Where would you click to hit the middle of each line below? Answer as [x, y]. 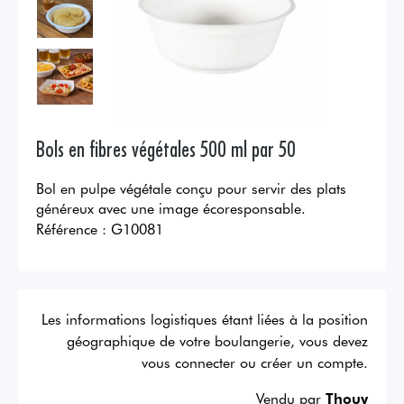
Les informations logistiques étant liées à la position [205, 319]
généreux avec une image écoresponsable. [171, 208]
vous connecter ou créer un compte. [255, 362]
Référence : [71, 229]
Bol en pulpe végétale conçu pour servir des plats [191, 188]
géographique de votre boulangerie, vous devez [217, 340]
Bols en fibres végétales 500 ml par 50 [166, 148]
